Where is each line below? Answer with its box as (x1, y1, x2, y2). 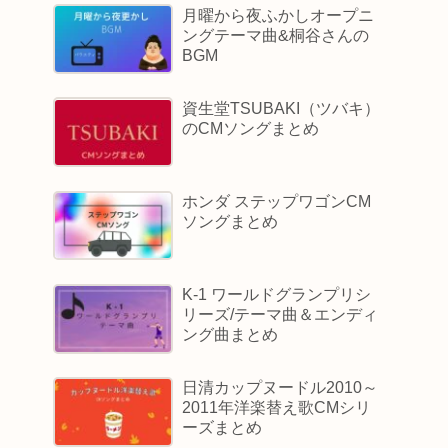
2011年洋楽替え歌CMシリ (182, 399, 372, 417)
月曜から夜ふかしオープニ (182, 6, 375, 24)
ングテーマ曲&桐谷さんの (182, 26, 370, 44)
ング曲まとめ (182, 326, 279, 344)
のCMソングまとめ (182, 119, 320, 137)
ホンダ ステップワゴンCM (182, 192, 372, 210)
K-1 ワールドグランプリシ (182, 286, 372, 304)
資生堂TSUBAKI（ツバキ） (182, 99, 381, 117)
